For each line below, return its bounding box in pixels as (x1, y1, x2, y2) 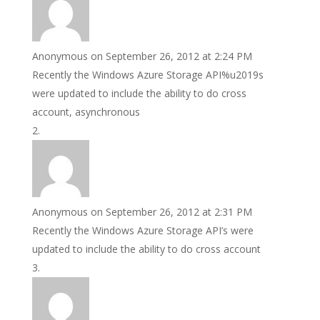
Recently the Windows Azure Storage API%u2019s (31, 68, 264, 82)
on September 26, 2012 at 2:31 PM (90, 205, 252, 219)
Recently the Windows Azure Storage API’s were (31, 224, 254, 238)
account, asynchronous (31, 105, 140, 119)
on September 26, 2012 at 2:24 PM (90, 49, 252, 64)
